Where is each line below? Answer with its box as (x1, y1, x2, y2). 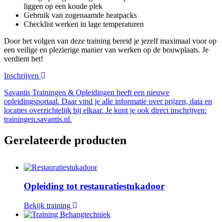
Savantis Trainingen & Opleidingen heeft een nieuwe (4, 88, 169, 97)
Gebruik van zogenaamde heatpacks (24, 10, 137, 19)
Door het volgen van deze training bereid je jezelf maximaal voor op (4, 36, 217, 45)
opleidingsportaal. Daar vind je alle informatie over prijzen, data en (4, 97, 212, 106)
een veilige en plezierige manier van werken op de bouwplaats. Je (4, 45, 209, 54)
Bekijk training (24, 201, 72, 210)
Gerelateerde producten (4, 133, 126, 147)
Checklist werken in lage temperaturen (24, 19, 144, 28)
